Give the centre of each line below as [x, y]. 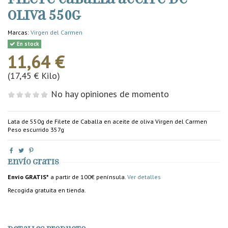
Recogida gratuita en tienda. [47, 190]
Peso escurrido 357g [36, 130]
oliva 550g [44, 15]
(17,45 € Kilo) [34, 76]
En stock [27, 44]
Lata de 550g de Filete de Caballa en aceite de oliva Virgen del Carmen [107, 122]
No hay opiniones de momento [110, 94]
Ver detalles [144, 177]
